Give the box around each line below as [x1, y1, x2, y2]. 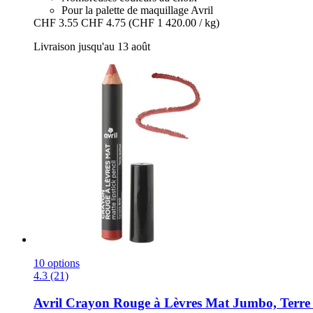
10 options [34, 256, 80, 269]
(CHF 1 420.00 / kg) [129, 16, 219, 29]
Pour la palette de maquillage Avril [61, 3, 213, 16]
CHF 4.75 [81, 16, 126, 29]
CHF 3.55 [34, 16, 78, 29]
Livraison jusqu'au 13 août [34, 40, 150, 52]
